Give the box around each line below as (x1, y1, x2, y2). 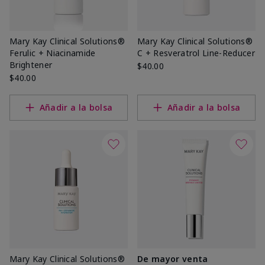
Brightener (9, 59, 53, 70)
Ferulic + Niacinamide (9, 47, 96, 59)
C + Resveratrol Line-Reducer (137, 47, 255, 59)
